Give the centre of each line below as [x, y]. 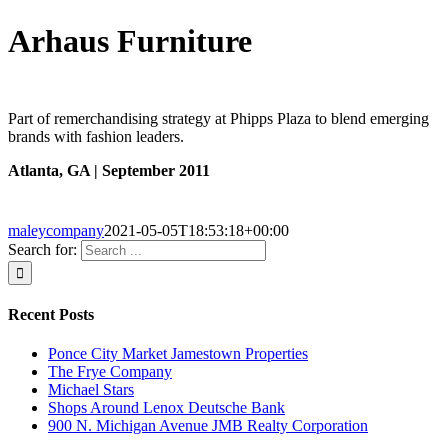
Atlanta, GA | [55, 170]
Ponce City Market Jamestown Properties [178, 354]
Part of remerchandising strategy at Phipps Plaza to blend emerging [218, 118]
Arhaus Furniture [130, 41]
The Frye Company [110, 372]
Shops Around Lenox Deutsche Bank [166, 408]
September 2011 [156, 170]
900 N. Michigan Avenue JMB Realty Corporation [208, 426]
